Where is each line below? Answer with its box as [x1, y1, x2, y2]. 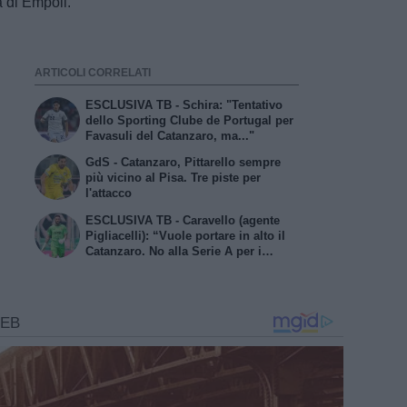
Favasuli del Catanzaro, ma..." [85, 128, 255, 143]
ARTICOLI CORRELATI [34, 67, 151, 79]
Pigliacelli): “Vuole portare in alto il [85, 229, 286, 243]
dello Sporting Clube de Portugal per [85, 113, 294, 127]
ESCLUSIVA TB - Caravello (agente [85, 213, 281, 228]
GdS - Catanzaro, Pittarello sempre [85, 155, 282, 170]
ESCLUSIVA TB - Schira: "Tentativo [85, 97, 283, 112]
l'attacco [85, 186, 133, 201]
